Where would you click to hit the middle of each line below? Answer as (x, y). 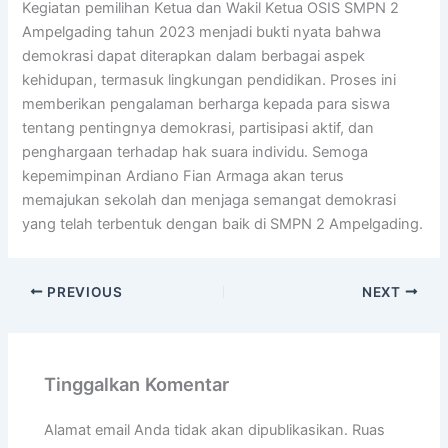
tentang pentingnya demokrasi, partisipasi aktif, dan (198, 127)
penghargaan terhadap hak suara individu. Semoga (195, 151)
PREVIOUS (83, 291)
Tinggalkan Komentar (137, 384)
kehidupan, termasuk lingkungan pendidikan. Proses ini (209, 79)
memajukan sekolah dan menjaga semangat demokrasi (209, 199)
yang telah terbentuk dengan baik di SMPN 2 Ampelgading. (223, 223)
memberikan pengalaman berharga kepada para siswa (206, 103)
